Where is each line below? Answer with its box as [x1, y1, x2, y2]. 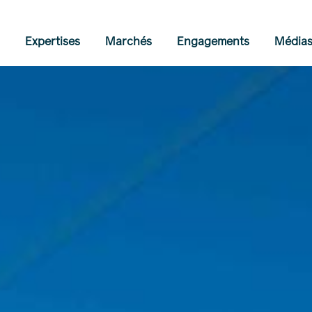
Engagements [177, 33, 249, 49]
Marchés [105, 33, 152, 49]
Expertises [25, 33, 80, 49]
